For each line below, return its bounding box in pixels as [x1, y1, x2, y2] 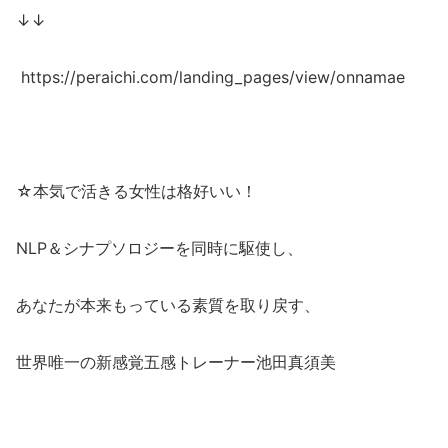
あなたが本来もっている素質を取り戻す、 [16, 295, 320, 316]
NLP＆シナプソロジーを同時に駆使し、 [16, 238, 303, 259]
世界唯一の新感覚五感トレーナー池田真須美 [16, 352, 336, 373]
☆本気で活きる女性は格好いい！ [16, 181, 257, 202]
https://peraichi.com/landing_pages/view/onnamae [16, 67, 405, 88]
